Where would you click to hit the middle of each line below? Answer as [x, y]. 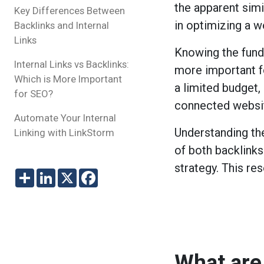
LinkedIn [74, 173]
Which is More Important [68, 79]
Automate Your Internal [65, 118]
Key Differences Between [70, 10]
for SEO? [34, 93]
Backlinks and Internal [62, 25]
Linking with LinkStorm [64, 132]
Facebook [119, 173]
